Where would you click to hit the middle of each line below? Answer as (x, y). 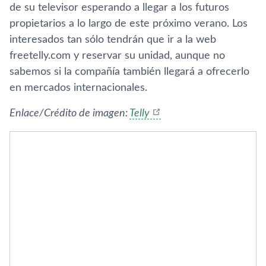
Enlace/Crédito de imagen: (69, 113)
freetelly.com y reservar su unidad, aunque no (117, 56)
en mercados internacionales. (78, 88)
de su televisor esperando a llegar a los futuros (119, 8)
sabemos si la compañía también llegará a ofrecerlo (129, 72)
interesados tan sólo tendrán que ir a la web (113, 40)
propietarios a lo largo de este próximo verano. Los (129, 24)
